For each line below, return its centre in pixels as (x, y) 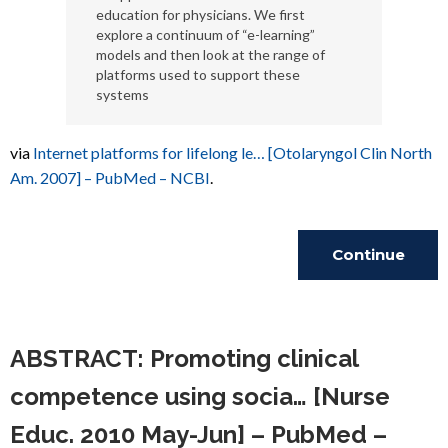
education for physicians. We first (200, 14)
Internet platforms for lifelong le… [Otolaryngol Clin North (232, 152)
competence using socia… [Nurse (200, 396)
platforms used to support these (197, 74)
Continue (368, 254)
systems (122, 94)
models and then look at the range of (210, 54)
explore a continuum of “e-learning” (205, 34)
